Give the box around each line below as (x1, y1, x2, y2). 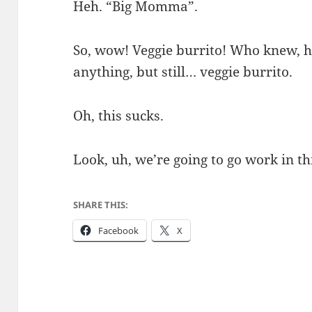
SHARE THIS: (73, 198, 129, 211)
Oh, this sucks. (73, 106, 164, 125)
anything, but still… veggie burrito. (73, 62, 293, 81)
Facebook (98, 224, 139, 237)
